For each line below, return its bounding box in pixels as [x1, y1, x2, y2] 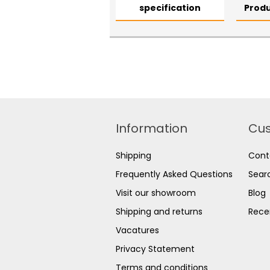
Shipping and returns [116, 206, 202, 218]
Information [116, 120, 187, 137]
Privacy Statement [116, 243, 195, 256]
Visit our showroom [116, 187, 196, 199]
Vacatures [116, 224, 159, 237]
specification [139, 2, 201, 14]
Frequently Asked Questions [116, 168, 233, 181]
